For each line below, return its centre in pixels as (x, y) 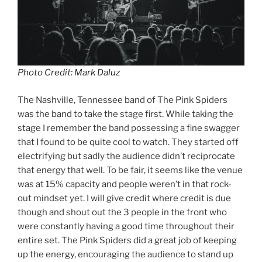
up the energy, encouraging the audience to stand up (125, 254)
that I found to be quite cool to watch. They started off (128, 142)
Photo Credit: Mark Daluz (69, 73)
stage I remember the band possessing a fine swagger (129, 128)
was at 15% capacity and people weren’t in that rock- (125, 184)
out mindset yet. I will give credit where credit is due (124, 198)
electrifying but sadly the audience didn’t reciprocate (126, 156)
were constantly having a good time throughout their (126, 226)
